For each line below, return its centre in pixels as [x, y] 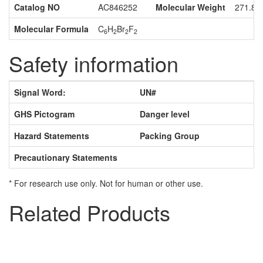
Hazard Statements [52, 136]
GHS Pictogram [44, 114]
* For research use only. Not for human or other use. [106, 183]
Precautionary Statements [66, 158]
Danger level [165, 114]
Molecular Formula [51, 29]
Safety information [94, 63]
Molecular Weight [190, 7]
